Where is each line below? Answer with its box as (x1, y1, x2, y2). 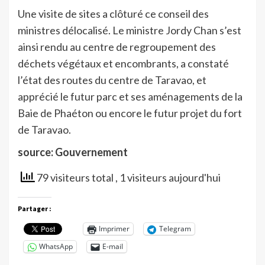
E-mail (102, 241, 123, 252)
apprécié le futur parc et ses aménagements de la (18, 89, 243, 103)
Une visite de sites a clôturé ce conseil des (18, 7, 209, 20)
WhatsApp (39, 241, 73, 252)
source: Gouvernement (18, 145, 128, 159)
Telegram (159, 224, 191, 234)
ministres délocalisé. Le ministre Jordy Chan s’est (18, 23, 241, 37)
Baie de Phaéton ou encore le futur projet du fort (18, 106, 242, 119)
